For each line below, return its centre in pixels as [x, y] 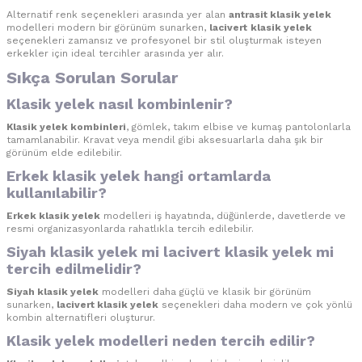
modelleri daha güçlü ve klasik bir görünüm [205, 292]
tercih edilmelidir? [74, 269]
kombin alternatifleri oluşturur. [81, 318]
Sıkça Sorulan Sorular [92, 78]
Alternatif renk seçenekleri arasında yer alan [118, 15]
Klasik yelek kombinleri [66, 127]
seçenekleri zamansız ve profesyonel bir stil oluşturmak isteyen [164, 41]
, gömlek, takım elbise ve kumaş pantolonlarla [238, 127]
